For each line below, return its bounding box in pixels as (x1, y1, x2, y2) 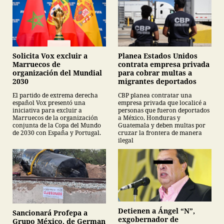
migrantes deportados (118, 76, 196, 86)
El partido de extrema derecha (12, 91, 98, 100)
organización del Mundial (12, 68, 102, 78)
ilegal (118, 135, 133, 144)
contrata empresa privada (118, 59, 209, 69)
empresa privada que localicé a (118, 98, 206, 107)
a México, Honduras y (118, 113, 180, 122)
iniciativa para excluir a (12, 106, 82, 115)
